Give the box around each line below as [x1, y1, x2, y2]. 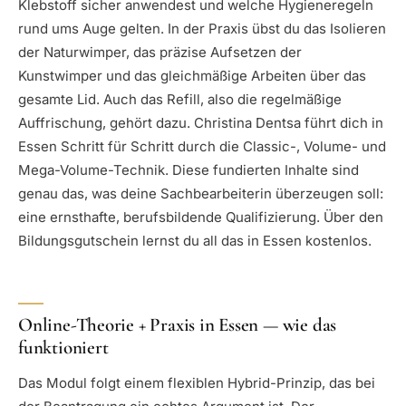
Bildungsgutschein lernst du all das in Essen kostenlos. [18, 232, 372, 250]
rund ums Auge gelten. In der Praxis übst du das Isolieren [18, 20, 386, 38]
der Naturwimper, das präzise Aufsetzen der [18, 43, 302, 62]
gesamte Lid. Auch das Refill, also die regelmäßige [18, 91, 342, 109]
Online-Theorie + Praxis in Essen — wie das [18, 314, 337, 337]
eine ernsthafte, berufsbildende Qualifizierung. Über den [18, 208, 383, 227]
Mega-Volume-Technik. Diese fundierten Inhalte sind [18, 161, 359, 179]
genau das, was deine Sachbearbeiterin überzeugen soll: [18, 185, 383, 203]
